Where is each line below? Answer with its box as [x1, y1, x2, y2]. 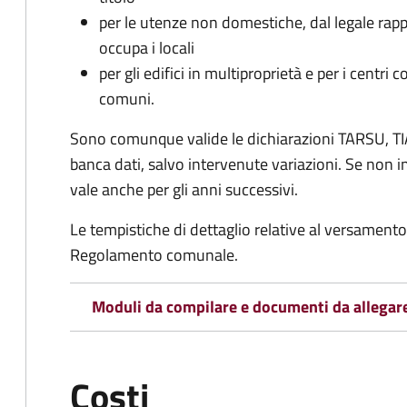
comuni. [99, 86, 154, 111]
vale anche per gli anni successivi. [70, 177, 298, 202]
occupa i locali [99, 35, 194, 60]
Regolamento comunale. [70, 243, 238, 267]
